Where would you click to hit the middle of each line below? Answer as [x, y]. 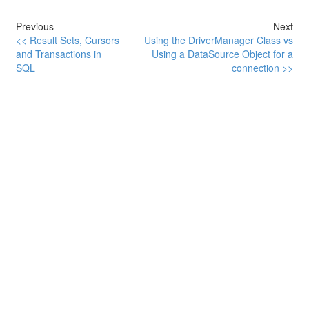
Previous [35, 27]
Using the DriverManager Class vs [218, 40]
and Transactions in [59, 54]
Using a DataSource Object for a [222, 54]
